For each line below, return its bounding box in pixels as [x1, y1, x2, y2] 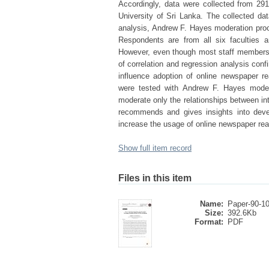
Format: [195, 217, 223, 226]
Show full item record [118, 144, 192, 153]
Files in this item [118, 173, 192, 183]
